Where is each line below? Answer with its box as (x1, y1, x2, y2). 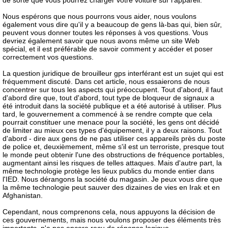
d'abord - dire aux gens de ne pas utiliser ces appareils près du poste (3, 134, 225, 142)
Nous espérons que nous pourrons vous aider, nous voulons (3, 12, 196, 20)
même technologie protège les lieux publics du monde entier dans (3, 167, 214, 175)
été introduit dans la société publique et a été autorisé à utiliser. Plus (3, 102, 221, 110)
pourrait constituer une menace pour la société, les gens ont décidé (3, 118, 219, 126)
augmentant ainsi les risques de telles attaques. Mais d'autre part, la (3, 159, 222, 167)
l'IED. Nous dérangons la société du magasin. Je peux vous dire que (3, 175, 222, 183)
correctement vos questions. (3, 53, 94, 61)
